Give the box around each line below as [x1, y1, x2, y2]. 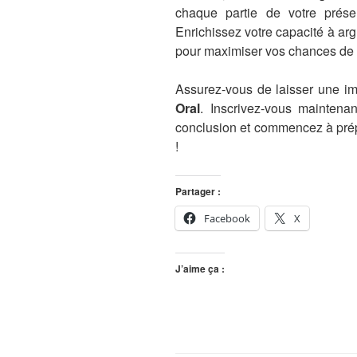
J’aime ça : [175, 261, 225, 277]
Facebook [204, 211, 250, 226]
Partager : [175, 184, 221, 199]
